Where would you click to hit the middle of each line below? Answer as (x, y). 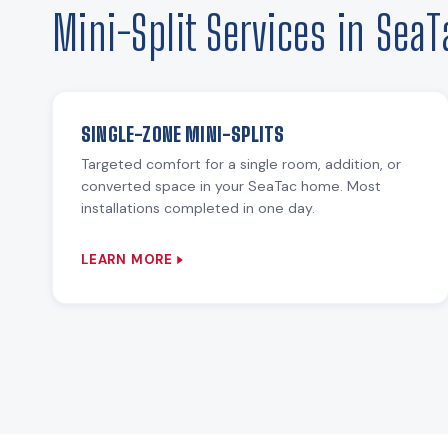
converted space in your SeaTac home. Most (231, 186)
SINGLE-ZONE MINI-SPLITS (183, 134)
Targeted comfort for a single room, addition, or (241, 164)
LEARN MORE (127, 260)
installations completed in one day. (198, 208)
